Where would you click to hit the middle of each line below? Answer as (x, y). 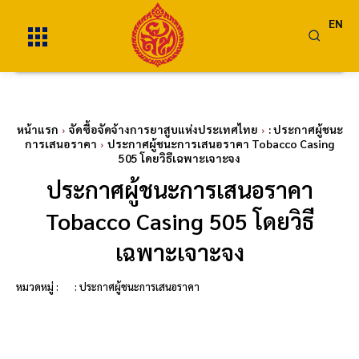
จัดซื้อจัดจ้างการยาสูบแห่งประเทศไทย (163, 129)
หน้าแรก (37, 129)
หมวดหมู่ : (37, 286)
